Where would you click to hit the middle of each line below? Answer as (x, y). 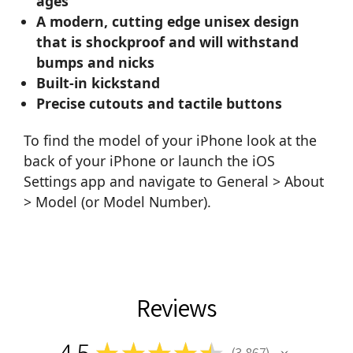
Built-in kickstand (98, 83)
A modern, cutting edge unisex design (168, 22)
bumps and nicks (96, 63)
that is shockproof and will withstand (168, 42)
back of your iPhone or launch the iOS (149, 161)
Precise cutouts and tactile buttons (160, 104)
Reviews (176, 308)
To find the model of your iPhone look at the (170, 141)
